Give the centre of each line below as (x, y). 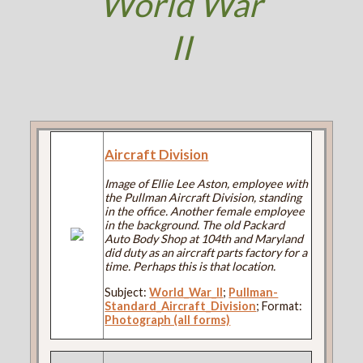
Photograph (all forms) (168, 319)
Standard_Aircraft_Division (181, 305)
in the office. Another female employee (205, 211)
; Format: (280, 305)
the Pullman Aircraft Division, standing (203, 198)
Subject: (127, 292)
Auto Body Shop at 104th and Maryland (204, 239)
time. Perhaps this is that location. (190, 267)
